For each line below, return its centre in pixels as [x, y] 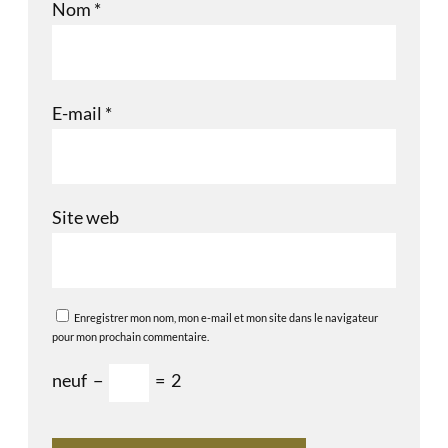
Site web [85, 216]
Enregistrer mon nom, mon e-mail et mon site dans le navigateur [226, 317]
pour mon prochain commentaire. [130, 336]
